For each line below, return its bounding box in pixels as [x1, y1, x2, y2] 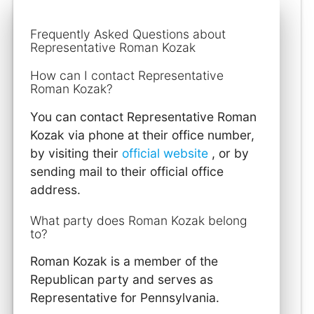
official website [122, 145, 212, 161]
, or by [212, 145, 250, 161]
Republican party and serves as [30, 272, 214, 287]
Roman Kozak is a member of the [30, 254, 219, 269]
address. [30, 182, 81, 197]
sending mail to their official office [30, 163, 224, 179]
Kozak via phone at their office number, [30, 127, 255, 142]
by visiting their [30, 145, 123, 161]
